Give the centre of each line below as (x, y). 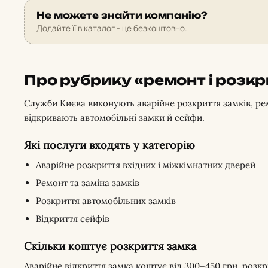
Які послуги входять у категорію (109, 145)
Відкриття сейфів (73, 219)
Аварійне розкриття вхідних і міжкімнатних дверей (146, 165)
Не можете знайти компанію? (122, 15)
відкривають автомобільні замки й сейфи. (114, 118)
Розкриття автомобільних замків (106, 201)
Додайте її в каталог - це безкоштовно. (112, 28)
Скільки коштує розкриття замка (110, 246)
